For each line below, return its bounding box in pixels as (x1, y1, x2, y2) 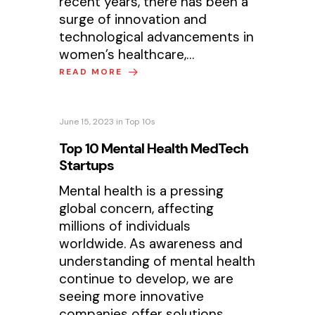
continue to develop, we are (59, 270, 234, 288)
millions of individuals (59, 217, 191, 236)
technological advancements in (59, 27, 255, 46)
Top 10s (125, 116, 156, 128)
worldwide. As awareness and (59, 235, 243, 253)
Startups (59, 156, 115, 175)
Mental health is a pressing (59, 182, 224, 200)
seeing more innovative (59, 288, 205, 306)
